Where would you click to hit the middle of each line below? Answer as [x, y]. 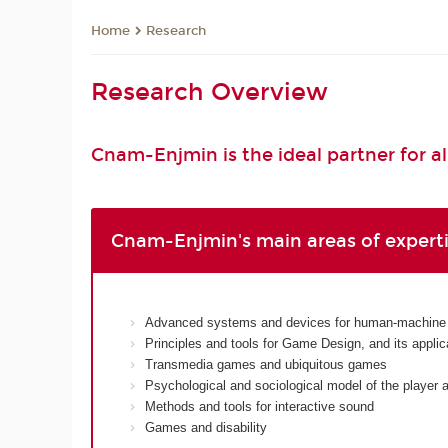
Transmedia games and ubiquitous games [266, 364]
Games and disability [206, 427]
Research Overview [210, 92]
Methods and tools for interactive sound [260, 406]
